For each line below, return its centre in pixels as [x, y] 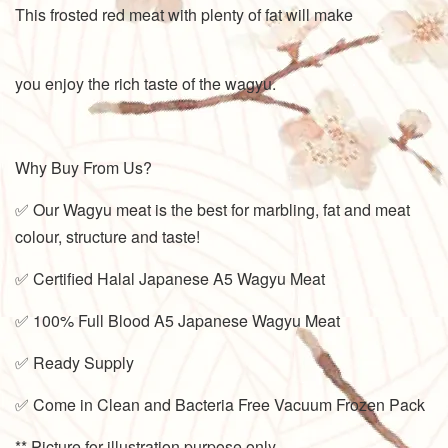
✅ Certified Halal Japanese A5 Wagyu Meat [170, 278]
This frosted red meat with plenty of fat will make [224, 14]
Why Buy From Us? [83, 167]
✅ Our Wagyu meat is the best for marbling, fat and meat [212, 209]
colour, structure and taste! [107, 236]
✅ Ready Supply [74, 362]
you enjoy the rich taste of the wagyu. [145, 83]
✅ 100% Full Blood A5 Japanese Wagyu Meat [177, 320]
